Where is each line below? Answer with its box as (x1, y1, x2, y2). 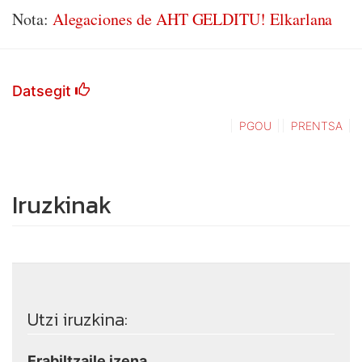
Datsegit (12, 82, 75, 99)
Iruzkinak (12, 187, 112, 223)
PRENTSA (290, 119, 343, 133)
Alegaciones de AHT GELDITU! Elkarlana (52, 8, 333, 30)
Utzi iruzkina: (27, 306, 128, 333)
